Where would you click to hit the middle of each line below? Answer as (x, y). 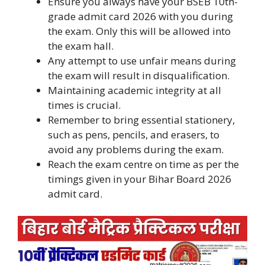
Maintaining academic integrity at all (135, 90)
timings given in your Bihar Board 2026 (140, 179)
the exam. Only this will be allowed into (139, 31)
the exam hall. (81, 46)
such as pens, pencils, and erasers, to (134, 134)
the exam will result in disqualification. (139, 75)
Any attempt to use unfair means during (142, 60)
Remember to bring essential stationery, (141, 119)
